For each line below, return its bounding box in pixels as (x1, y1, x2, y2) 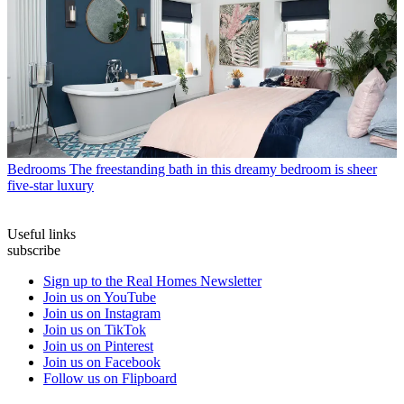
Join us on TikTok (43, 322, 146, 338)
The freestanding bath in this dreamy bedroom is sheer (69, 161, 377, 178)
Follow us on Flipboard (43, 371, 177, 387)
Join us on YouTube (43, 289, 156, 306)
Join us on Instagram (43, 306, 161, 322)
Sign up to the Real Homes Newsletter (43, 273, 262, 289)
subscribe (7, 243, 60, 259)
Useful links (7, 226, 76, 243)
